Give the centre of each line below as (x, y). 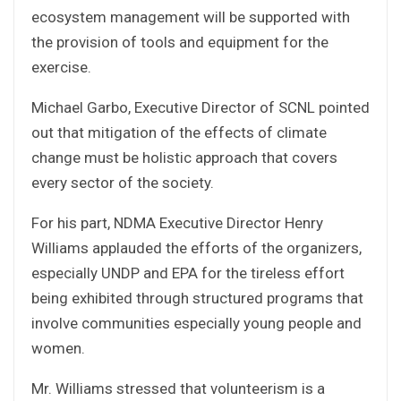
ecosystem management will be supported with (191, 17)
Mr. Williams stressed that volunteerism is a (178, 388)
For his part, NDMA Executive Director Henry (177, 222)
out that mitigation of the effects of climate (179, 132)
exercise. (61, 67)
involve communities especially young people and (196, 323)
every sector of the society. (123, 182)
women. (58, 348)
